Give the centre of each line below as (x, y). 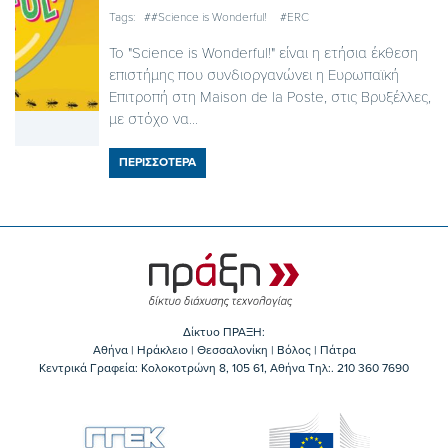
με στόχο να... (153, 118)
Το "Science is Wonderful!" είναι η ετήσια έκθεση (263, 52)
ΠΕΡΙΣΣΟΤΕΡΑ (157, 161)
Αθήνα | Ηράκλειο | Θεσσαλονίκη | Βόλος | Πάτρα (224, 350)
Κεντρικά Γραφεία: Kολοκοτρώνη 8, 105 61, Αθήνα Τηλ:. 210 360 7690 (224, 368)
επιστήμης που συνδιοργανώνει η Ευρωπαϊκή (253, 74)
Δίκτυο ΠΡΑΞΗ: (224, 332)
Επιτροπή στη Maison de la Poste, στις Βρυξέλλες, (269, 96)
